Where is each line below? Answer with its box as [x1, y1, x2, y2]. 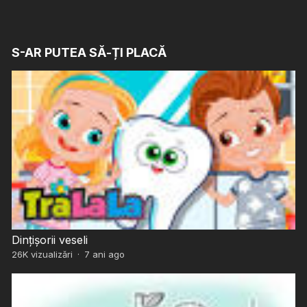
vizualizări [27, 249, 73, 260]
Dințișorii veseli [11, 233, 88, 247]
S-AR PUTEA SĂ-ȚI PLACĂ [11, 45, 167, 60]
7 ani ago [84, 249, 125, 260]
